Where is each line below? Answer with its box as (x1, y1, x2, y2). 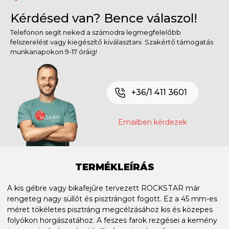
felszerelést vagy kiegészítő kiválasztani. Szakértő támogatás (10, 37, 213, 46)
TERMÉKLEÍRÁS (75, 161, 154, 173)
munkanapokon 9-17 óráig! (10, 47, 97, 56)
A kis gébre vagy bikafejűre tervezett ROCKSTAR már (7, 183, 200, 193)
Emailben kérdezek (118, 117, 187, 127)
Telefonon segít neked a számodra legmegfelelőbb (10, 28, 181, 36)
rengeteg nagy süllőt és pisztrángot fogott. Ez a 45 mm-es (7, 194, 217, 203)
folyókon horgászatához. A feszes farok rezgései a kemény (7, 215, 217, 225)
